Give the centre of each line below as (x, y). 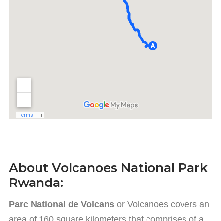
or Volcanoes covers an (162, 204)
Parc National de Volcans (62, 204)
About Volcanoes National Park (108, 168)
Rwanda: (36, 183)
